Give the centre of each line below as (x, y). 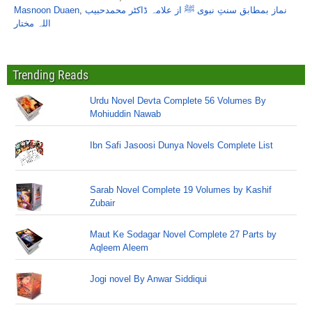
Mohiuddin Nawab (126, 114)
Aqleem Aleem (119, 248)
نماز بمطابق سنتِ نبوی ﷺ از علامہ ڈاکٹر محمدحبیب (186, 10)
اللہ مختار (32, 23)
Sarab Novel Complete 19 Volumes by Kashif (181, 190)
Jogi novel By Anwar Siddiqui (149, 279)
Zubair (103, 203)
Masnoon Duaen (47, 10)
